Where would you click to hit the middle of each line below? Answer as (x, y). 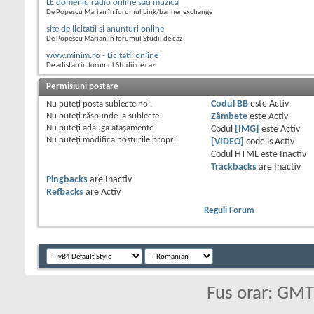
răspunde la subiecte (120, 116)
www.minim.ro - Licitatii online (102, 55)
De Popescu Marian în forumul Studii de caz (114, 39)
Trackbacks (233, 167)
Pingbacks (67, 179)
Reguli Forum (229, 210)
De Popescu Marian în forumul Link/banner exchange (129, 12)
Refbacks (65, 192)
